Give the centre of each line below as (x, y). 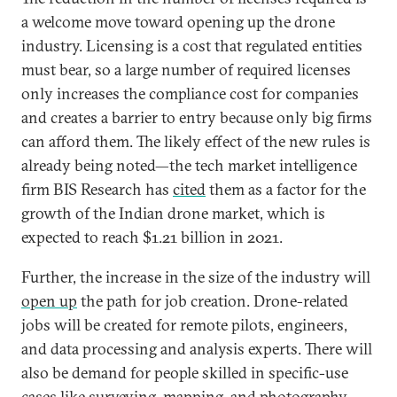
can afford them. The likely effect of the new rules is (196, 141)
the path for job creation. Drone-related (213, 301)
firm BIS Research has (97, 189)
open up (49, 301)
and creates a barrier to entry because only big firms (197, 117)
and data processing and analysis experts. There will (197, 349)
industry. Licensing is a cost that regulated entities (192, 46)
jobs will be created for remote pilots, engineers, (184, 325)
